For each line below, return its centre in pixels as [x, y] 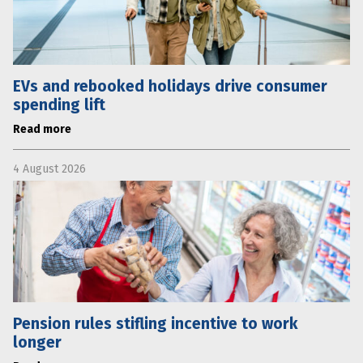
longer [37, 342]
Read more [42, 129]
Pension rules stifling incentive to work [156, 323]
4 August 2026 [49, 169]
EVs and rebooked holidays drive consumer [170, 86]
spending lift [59, 105]
